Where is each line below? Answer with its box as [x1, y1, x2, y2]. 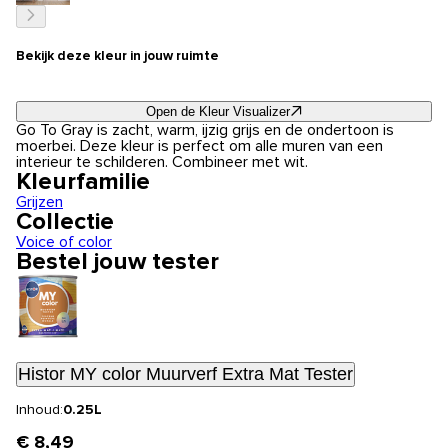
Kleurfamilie [16, 170, 150, 195]
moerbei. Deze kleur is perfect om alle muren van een [16, 138, 383, 155]
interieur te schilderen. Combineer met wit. [16, 154, 308, 171]
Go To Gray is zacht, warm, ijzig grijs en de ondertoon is [16, 122, 394, 139]
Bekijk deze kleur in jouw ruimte [16, 49, 219, 63]
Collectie [16, 210, 114, 235]
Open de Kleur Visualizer [145, 104, 290, 120]
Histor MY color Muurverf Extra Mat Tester [18, 364, 353, 385]
